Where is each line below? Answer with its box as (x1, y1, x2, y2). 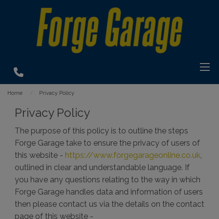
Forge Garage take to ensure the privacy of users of (15, 138, 200, 148)
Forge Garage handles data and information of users (15, 187, 203, 197)
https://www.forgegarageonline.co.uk (65, 151, 200, 160)
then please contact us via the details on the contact (15, 199, 204, 209)
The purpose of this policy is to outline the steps (15, 126, 188, 135)
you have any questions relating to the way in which (15, 175, 200, 184)
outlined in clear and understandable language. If (15, 163, 190, 172)
